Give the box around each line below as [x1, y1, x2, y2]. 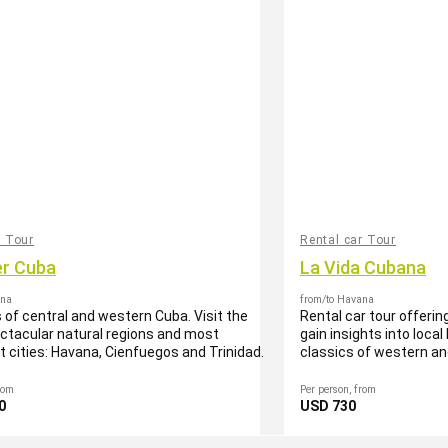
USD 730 [300, 398, 356, 414]
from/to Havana [300, 293, 374, 306]
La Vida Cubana [300, 257, 426, 278]
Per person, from [300, 383, 376, 396]
